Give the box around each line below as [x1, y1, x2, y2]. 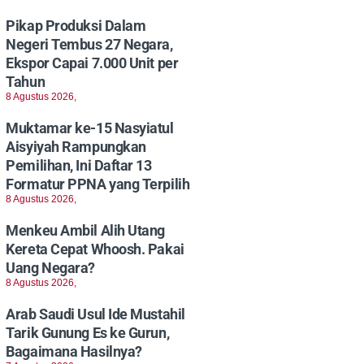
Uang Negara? [6, 259, 95, 277]
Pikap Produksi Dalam [6, 17, 146, 35]
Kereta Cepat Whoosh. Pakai [6, 240, 184, 258]
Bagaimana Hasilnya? [6, 343, 142, 361]
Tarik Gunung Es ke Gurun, [6, 324, 170, 342]
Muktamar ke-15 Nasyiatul [6, 119, 174, 137]
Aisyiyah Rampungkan [6, 138, 146, 156]
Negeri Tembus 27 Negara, [6, 36, 173, 54]
